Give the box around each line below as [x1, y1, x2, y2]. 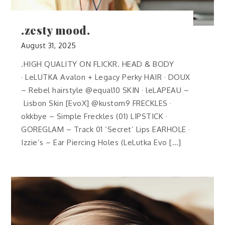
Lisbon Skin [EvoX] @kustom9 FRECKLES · [21, 98, 172, 108]
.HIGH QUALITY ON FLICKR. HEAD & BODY [21, 59, 174, 69]
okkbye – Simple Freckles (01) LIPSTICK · [21, 111, 168, 122]
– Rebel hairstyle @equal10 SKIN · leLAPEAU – [21, 85, 189, 95]
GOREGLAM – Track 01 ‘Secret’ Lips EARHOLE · [21, 125, 190, 135]
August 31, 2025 [21, 41, 76, 50]
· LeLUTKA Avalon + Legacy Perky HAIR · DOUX [21, 72, 190, 82]
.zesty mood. [21, 23, 90, 38]
